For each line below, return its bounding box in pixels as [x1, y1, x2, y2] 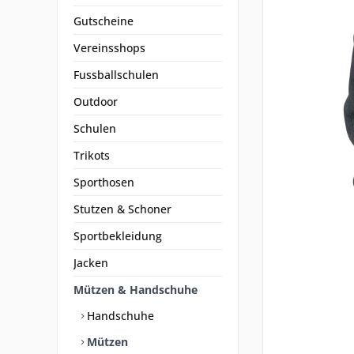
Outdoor [73, 94, 118, 109]
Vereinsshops [73, 40, 145, 55]
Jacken [73, 255, 108, 270]
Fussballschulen [73, 67, 159, 82]
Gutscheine [73, 13, 134, 28]
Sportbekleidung [73, 228, 162, 243]
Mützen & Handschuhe [73, 282, 198, 297]
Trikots [73, 148, 110, 163]
